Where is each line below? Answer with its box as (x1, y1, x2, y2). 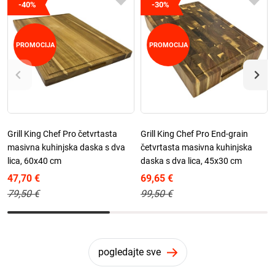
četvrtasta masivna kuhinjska (141, 142, 252, 153)
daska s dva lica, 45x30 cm (141, 156, 242, 166)
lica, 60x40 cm (7, 156, 61, 166)
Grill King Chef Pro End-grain (141, 129, 248, 139)
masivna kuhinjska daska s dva (7, 142, 125, 153)
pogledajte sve (98, 246, 161, 258)
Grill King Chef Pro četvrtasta (7, 129, 117, 139)
